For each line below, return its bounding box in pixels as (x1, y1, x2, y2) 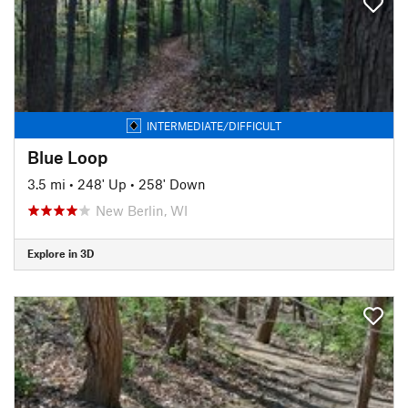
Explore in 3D (27, 247, 94, 260)
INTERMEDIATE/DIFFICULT (147, 118, 281, 132)
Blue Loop (27, 146, 107, 168)
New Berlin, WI (96, 201, 188, 219)
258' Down (138, 175, 206, 192)
